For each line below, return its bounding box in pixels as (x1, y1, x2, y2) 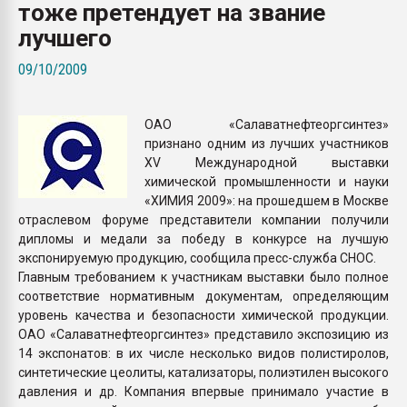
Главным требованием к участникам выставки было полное (18, 269, 389, 284)
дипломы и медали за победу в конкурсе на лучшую (18, 231, 389, 246)
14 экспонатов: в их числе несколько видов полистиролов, (18, 345, 389, 361)
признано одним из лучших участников (144, 135, 389, 151)
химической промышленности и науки (144, 174, 389, 189)
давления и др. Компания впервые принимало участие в (18, 383, 389, 399)
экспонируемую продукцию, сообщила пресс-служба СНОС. (18, 250, 376, 265)
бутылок (276, 24, 324, 37)
